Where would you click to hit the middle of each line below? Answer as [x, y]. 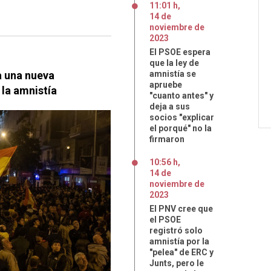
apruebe [166, 85]
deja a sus [170, 106]
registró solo [176, 230]
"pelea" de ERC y [181, 252]
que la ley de [174, 63]
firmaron [167, 139]
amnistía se [173, 74]
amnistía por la [179, 241]
